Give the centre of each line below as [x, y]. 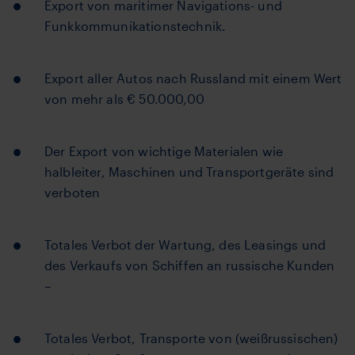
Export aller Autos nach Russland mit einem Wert [193, 78]
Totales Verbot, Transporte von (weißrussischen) [191, 338]
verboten [73, 192]
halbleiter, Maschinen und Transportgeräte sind [189, 172]
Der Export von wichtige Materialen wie [164, 151]
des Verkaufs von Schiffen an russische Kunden [190, 265]
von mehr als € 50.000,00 [124, 99]
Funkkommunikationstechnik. [136, 26]
